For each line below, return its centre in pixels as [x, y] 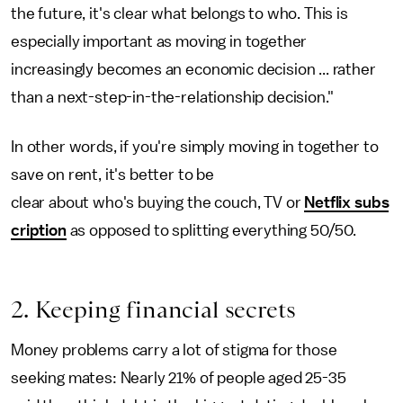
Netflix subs [347, 202]
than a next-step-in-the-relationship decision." [172, 97]
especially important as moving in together [159, 41]
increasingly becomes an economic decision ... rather [193, 69]
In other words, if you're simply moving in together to [195, 146]
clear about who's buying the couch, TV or [158, 202]
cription [39, 230]
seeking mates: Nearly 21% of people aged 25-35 [179, 377]
